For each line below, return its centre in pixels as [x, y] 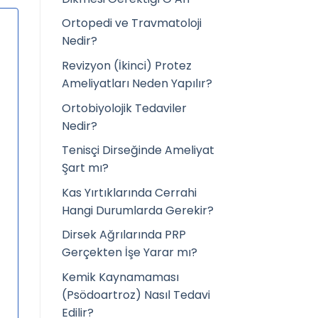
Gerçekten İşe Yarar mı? [130, 253]
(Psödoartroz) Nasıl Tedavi [136, 295]
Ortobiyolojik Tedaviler [124, 108]
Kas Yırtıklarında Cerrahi [129, 192]
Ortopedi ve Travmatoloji [132, 23]
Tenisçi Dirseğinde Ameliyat [138, 150]
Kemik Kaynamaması [120, 277]
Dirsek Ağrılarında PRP [124, 235]
